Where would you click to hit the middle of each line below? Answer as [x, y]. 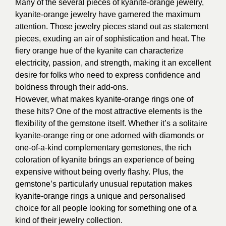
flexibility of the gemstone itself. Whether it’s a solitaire [111, 124]
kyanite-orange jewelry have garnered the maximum [108, 15]
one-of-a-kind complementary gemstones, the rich [103, 148]
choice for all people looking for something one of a [106, 208]
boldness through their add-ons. [72, 87]
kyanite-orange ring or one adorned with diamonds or [109, 136]
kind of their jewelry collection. [69, 220]
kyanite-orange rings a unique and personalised [100, 196]
